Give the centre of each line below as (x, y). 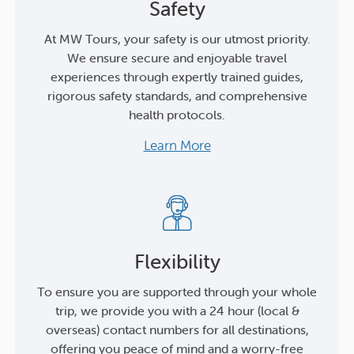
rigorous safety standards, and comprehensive (177, 95)
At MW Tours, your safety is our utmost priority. (177, 38)
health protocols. (177, 114)
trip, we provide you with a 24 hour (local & (177, 310)
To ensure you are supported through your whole (177, 291)
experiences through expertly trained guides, (177, 76)
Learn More (177, 145)
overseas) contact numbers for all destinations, (177, 329)
